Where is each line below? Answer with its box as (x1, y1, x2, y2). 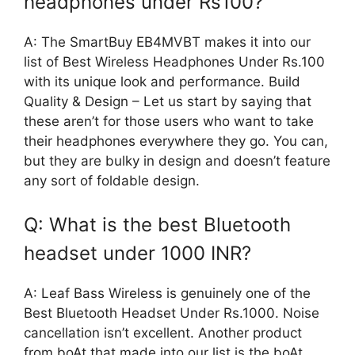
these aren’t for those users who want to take (24, 113, 314, 129)
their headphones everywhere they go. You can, (24, 132, 328, 149)
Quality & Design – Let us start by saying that (24, 93, 311, 109)
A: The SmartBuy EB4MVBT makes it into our (24, 33, 311, 50)
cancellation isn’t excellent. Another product (24, 325, 302, 342)
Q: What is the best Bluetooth (24, 213, 291, 237)
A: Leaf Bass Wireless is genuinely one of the (24, 285, 311, 302)
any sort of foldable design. (24, 172, 200, 189)
